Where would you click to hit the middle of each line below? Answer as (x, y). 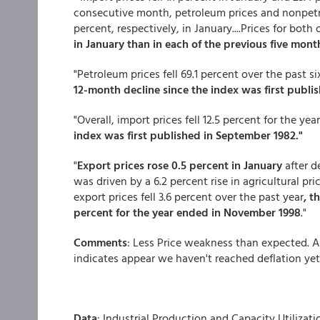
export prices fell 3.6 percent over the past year (189, 196)
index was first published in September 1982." (188, 135)
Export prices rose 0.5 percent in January (180, 165)
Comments (100, 242)
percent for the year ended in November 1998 (187, 212)
